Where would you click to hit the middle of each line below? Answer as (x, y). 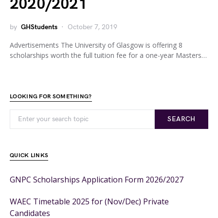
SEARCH (182, 119)
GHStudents (39, 27)
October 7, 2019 (92, 27)
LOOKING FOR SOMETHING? (51, 97)
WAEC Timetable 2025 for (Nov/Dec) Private (89, 201)
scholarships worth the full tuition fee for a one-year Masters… (108, 55)
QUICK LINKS (29, 155)
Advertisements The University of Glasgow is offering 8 (96, 45)
